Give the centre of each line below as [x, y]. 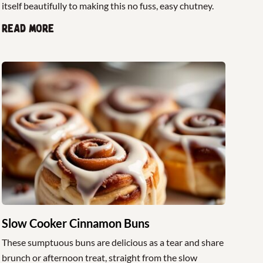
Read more [28, 28]
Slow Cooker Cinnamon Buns [75, 223]
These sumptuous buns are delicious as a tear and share [112, 242]
